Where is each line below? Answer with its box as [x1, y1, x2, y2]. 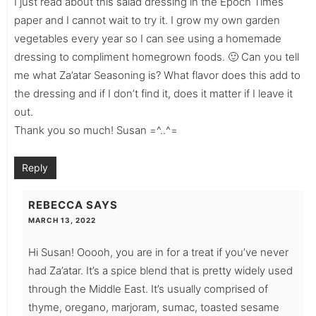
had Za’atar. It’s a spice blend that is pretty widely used [28, 264, 293, 278]
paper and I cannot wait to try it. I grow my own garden [13, 13, 280, 27]
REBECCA [28, 198, 83, 212]
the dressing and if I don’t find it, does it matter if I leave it [13, 86, 293, 100]
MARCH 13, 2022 [28, 216, 96, 225]
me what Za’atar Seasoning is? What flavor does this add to [13, 68, 300, 82]
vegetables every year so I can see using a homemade [13, 31, 281, 45]
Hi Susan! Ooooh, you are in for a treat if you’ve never [28, 245, 288, 260]
